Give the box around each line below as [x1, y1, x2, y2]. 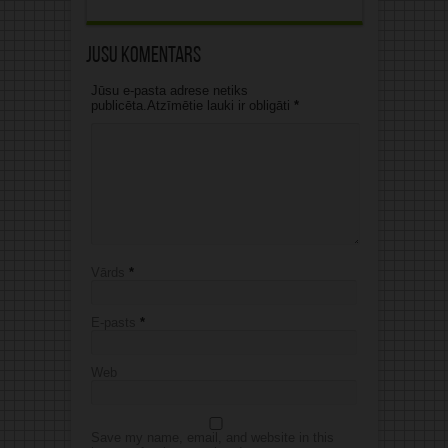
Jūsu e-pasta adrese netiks [90, 82, 248, 98]
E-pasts [90, 314, 136, 330]
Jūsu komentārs [85, 44, 201, 68]
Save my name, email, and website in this [90, 429, 334, 445]
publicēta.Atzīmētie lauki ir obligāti [90, 97, 294, 113]
